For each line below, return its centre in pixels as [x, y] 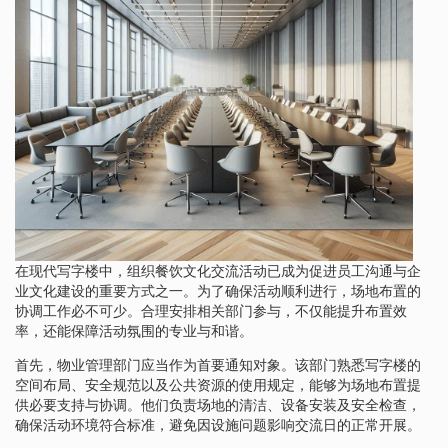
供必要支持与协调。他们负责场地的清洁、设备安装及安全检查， [218, 404]
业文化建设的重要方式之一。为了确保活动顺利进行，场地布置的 [218, 290]
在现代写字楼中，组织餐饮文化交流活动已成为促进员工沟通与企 [218, 270]
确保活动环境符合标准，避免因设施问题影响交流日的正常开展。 [218, 424]
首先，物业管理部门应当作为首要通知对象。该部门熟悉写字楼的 [218, 364]
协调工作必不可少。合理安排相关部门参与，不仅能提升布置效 [211, 310]
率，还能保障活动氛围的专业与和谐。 [134, 330]
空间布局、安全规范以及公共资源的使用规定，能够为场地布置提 [218, 384]
